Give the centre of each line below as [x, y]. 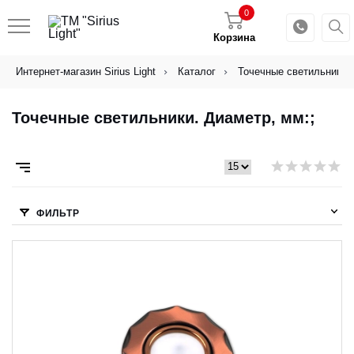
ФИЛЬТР [58, 213]
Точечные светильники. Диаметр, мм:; [164, 118]
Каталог [197, 72]
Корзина [234, 38]
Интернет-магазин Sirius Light [86, 72]
